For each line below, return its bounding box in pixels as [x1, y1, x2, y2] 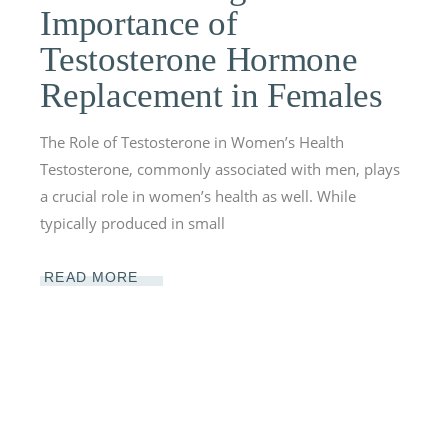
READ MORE [44, 268, 139, 285]
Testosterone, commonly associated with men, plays [40, 159, 401, 179]
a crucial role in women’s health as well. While [40, 186, 357, 206]
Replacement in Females [40, 76, 383, 115]
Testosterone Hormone [40, 40, 358, 79]
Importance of [40, 4, 238, 43]
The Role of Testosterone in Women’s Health [40, 132, 345, 152]
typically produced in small [40, 213, 226, 233]
